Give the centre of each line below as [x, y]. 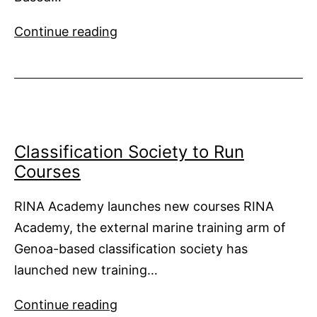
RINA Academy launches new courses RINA [144, 207]
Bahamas [144, 110]
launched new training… [86, 270]
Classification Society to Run [129, 152]
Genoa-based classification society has [131, 249]
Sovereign [147, 51]
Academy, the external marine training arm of [150, 228]
